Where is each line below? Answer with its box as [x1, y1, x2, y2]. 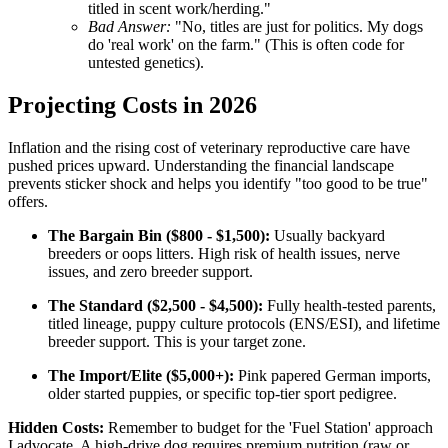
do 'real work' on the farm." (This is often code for [88, 36, 404, 54]
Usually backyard [270, 226, 385, 244]
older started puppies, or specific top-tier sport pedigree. [48, 384, 397, 402]
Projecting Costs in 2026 [8, 91, 257, 118]
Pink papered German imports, [234, 366, 431, 384]
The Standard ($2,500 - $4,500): [48, 296, 263, 314]
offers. [8, 192, 48, 210]
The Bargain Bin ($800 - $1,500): [48, 226, 270, 244]
